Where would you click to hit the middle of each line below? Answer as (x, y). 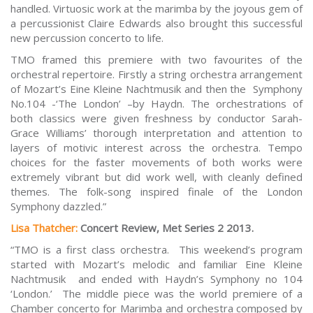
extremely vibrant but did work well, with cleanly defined (156, 177)
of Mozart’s (40, 89)
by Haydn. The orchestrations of (218, 104)
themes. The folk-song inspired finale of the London (156, 192)
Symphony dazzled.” (58, 206)
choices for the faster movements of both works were (156, 162)
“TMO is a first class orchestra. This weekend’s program (156, 250)
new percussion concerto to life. (87, 38)
